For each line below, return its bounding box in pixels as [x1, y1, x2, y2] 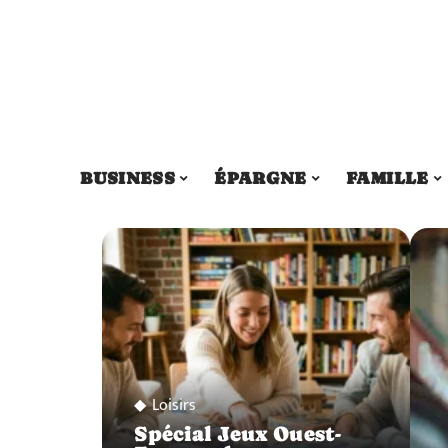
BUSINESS [80, 167, 176, 188]
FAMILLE [346, 167, 429, 188]
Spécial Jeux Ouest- [134, 421, 341, 446]
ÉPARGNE [214, 167, 307, 188]
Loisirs [152, 391, 196, 419]
